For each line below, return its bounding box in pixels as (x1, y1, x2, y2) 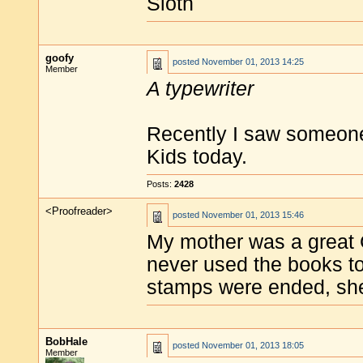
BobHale (45, 335, 88, 348)
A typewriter (147, 78, 254, 100)
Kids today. (147, 146, 247, 168)
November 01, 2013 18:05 (202, 340, 304, 350)
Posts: (147, 179, 174, 189)
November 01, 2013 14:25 (202, 57, 304, 66)
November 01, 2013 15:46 (202, 210, 304, 220)
